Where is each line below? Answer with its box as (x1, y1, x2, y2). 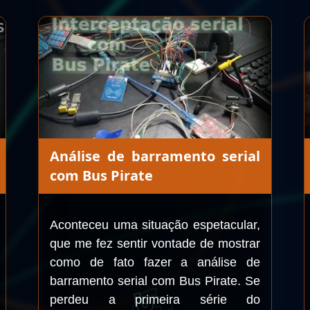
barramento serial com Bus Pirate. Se (50, 274, 260, 288)
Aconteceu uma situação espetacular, (50, 218, 260, 232)
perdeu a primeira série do (50, 293, 260, 307)
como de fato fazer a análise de (50, 255, 260, 269)
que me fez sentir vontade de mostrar (50, 237, 260, 250)
